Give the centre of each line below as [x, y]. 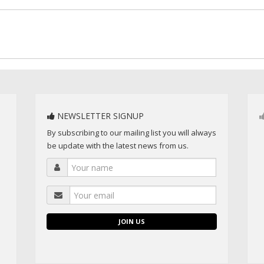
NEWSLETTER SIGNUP [100, 116]
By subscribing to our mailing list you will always [132, 133]
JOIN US [132, 221]
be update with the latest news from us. [118, 146]
